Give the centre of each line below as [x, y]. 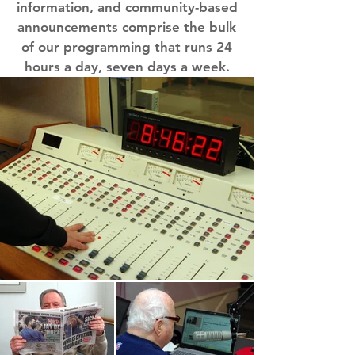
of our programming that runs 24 [127, 47]
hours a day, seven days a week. [127, 67]
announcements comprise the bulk [127, 27]
